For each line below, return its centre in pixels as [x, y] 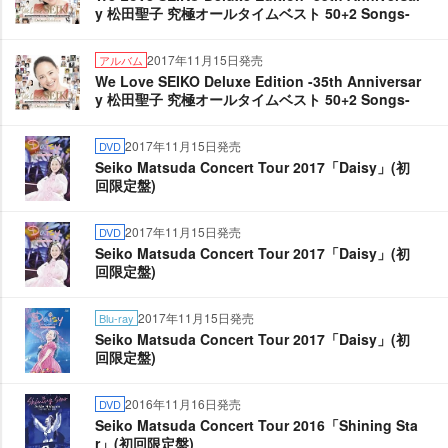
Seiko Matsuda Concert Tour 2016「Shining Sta [256, 425]
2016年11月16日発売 [183, 403]
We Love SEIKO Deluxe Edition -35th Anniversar [258, 81]
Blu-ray [116, 318]
